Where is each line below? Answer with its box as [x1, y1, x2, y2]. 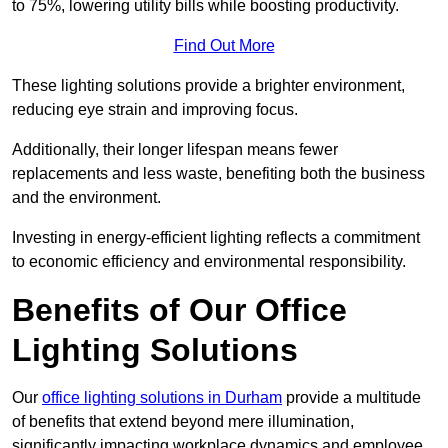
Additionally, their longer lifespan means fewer [12, 141, 338, 159]
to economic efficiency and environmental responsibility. [12, 253, 406, 271]
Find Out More [173, 37, 275, 55]
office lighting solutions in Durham [42, 389, 282, 407]
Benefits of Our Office [12, 292, 347, 329]
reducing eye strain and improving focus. [12, 101, 298, 119]
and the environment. [12, 189, 161, 207]
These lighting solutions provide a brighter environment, [12, 77, 405, 95]
